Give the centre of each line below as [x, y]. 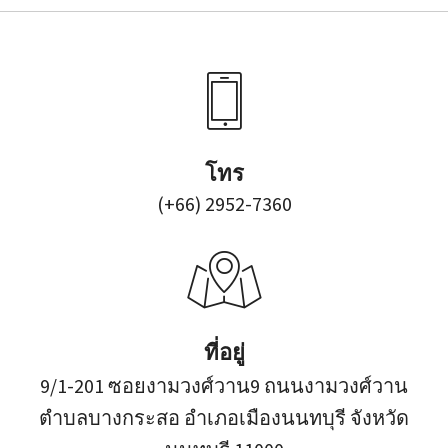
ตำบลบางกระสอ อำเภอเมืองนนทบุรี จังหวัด [224, 417]
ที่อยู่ [224, 351]
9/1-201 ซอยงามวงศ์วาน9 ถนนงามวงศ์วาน [224, 385]
